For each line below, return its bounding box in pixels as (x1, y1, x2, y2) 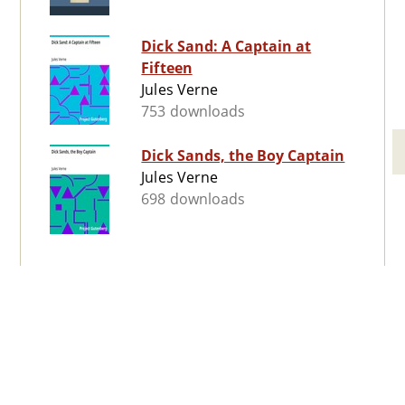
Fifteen (141, 58, 193, 79)
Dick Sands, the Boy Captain (141, 146, 345, 166)
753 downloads (141, 101, 245, 122)
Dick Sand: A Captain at (141, 36, 312, 57)
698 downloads (141, 189, 245, 210)
